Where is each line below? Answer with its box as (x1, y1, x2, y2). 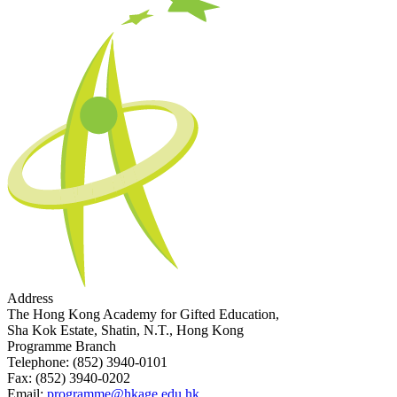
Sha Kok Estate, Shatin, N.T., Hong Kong (7, 323, 244, 339)
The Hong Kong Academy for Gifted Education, (7, 307, 279, 323)
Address (7, 291, 53, 307)
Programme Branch (7, 339, 116, 354)
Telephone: (7, 354, 69, 370)
